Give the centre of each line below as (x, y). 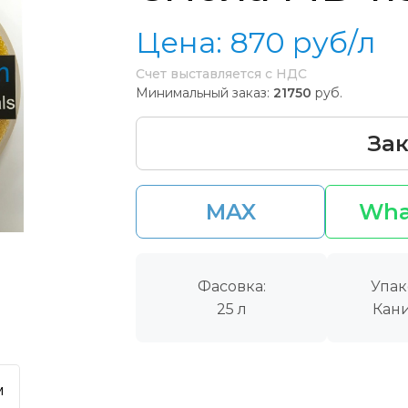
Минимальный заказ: (203, 92)
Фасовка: (231, 286)
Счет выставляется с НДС (221, 73)
